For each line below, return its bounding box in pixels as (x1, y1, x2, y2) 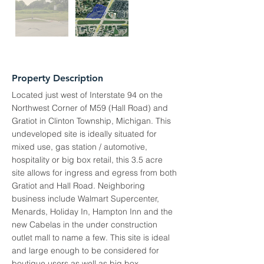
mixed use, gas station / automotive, (12, 141, 147, 152)
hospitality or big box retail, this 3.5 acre (12, 154, 163, 165)
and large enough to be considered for (12, 245, 159, 256)
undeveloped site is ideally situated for (12, 128, 157, 139)
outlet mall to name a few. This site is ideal (12, 232, 170, 243)
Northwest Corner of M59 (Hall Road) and (12, 103, 168, 113)
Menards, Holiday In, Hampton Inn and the (12, 206, 173, 217)
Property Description (12, 72, 103, 84)
